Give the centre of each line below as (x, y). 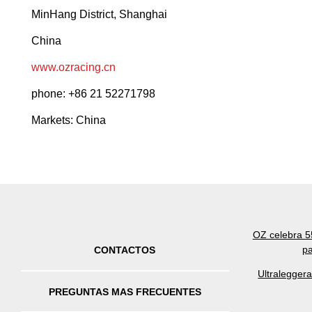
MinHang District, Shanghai (99, 15)
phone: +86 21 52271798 (93, 94)
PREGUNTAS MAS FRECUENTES (125, 291)
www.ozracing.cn (73, 68)
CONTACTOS (125, 250)
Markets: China (69, 120)
